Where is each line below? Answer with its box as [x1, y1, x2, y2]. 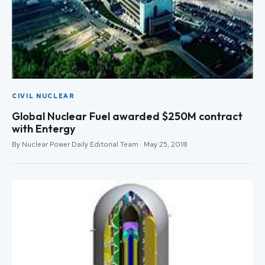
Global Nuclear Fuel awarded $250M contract [12, 109, 243, 124]
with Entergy [12, 122, 75, 136]
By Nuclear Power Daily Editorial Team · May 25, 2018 [12, 140, 188, 150]
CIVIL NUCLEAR [12, 92, 75, 101]
